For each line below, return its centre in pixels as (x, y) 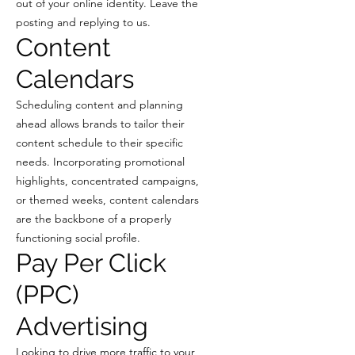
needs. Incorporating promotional (100, 162)
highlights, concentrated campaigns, (107, 181)
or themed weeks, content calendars (107, 200)
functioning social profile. (78, 238)
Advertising (82, 326)
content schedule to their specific (99, 143)
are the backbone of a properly (94, 219)
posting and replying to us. (83, 22)
